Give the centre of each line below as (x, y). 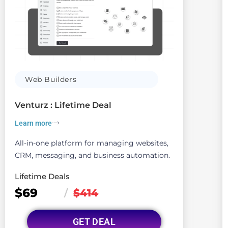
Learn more (33, 123)
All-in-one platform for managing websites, (92, 143)
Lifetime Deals (42, 177)
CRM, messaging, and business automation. (92, 155)
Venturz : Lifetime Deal (63, 105)
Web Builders (51, 80)
